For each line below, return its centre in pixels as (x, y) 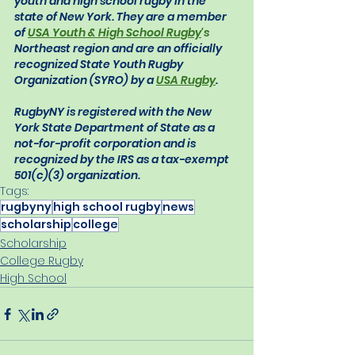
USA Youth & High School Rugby (115, 33)
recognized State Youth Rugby (100, 65)
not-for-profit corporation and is (106, 144)
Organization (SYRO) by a (85, 80)
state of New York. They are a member (122, 17)
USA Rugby (186, 80)
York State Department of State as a (116, 128)
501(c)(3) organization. (77, 176)
